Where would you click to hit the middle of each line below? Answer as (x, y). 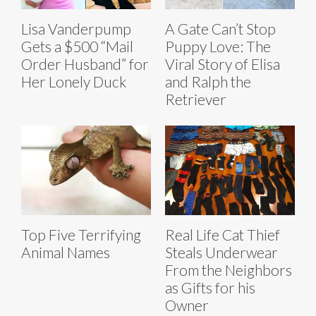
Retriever (196, 99)
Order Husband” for (85, 64)
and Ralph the (208, 82)
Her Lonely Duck (74, 82)
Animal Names (66, 253)
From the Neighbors (229, 270)
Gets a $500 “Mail (77, 47)
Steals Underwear (221, 253)
